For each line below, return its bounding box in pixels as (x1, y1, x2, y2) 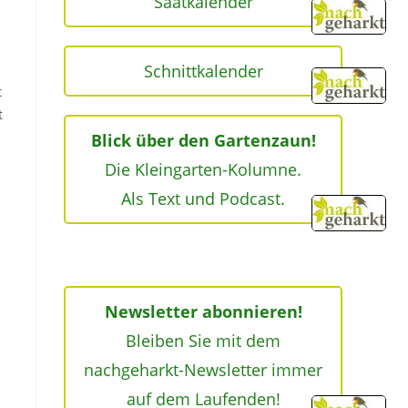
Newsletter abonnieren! (104, 301, 302, 322)
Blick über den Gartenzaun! (90, 129, 316, 151)
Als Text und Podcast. (121, 188, 285, 209)
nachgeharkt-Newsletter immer (84, 359, 322, 381)
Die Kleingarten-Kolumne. (105, 158, 301, 180)
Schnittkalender (143, 60, 263, 82)
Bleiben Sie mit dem (126, 330, 280, 352)
